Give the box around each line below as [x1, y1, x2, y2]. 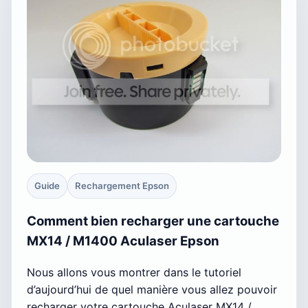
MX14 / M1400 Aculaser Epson [27, 233, 219, 250]
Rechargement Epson [75, 179, 169, 191]
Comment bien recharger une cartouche [27, 213, 279, 230]
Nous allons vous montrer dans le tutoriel [27, 265, 241, 280]
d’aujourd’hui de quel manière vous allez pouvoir [27, 283, 277, 297]
